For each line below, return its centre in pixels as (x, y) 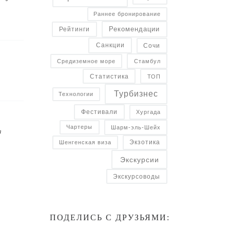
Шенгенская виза (85, 142)
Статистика (109, 76)
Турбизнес (136, 94)
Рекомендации (135, 29)
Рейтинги (74, 29)
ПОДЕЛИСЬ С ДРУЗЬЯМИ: (110, 217)
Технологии (76, 94)
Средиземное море (87, 61)
